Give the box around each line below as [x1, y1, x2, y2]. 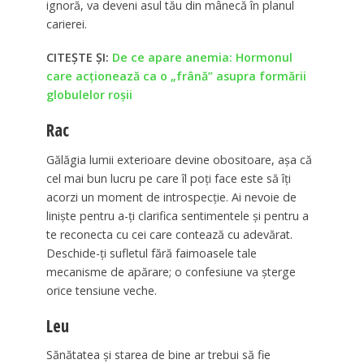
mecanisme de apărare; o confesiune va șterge [45, 263, 296, 279]
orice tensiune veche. [45, 282, 157, 298]
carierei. [45, 16, 87, 32]
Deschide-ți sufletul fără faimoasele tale [45, 245, 257, 261]
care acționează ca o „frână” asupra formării [45, 68, 306, 84]
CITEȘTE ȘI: [45, 50, 112, 66]
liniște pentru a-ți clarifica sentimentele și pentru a [45, 207, 309, 223]
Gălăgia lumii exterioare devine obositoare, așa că [45, 151, 312, 167]
